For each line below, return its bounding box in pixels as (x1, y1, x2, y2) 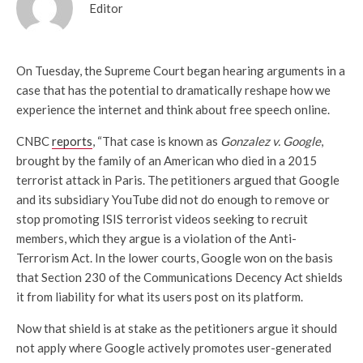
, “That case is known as (92, 134, 220, 149)
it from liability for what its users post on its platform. (16, 289, 303, 305)
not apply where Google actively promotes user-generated (16, 340, 331, 356)
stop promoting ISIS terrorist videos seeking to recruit (16, 211, 308, 227)
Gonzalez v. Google (220, 134, 321, 149)
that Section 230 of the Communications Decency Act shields (16, 270, 343, 285)
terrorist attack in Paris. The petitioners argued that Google (16, 173, 340, 188)
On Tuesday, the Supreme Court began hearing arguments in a (16, 63, 345, 79)
